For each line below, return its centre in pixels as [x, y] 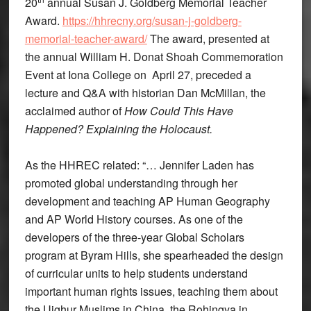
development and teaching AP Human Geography [147, 201]
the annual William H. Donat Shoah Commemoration [154, 56]
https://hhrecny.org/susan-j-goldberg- [152, 20]
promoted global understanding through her [131, 183]
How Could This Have [178, 110]
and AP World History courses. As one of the [134, 219]
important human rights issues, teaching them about [151, 291]
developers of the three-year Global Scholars [134, 237]
